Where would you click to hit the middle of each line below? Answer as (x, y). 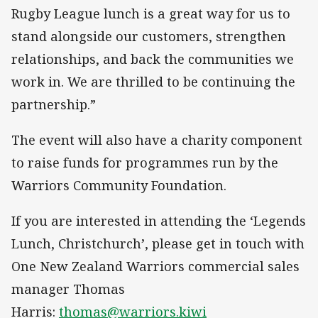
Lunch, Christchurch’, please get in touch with (158, 243)
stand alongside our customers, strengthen (149, 36)
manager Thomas (68, 289)
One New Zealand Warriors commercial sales (155, 266)
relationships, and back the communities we (153, 59)
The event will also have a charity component (157, 139)
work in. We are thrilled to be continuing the (153, 81)
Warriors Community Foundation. (119, 185)
